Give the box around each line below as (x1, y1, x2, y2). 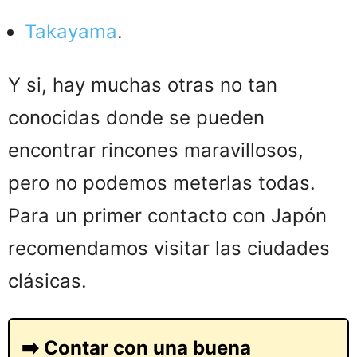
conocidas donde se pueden (8, 105, 265, 129)
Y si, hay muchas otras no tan (8, 73, 277, 96)
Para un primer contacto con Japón (8, 203, 327, 227)
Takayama (25, 19, 117, 43)
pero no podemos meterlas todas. (8, 171, 316, 194)
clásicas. (8, 269, 87, 292)
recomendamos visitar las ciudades (8, 236, 330, 260)
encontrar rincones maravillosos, (8, 138, 304, 162)
